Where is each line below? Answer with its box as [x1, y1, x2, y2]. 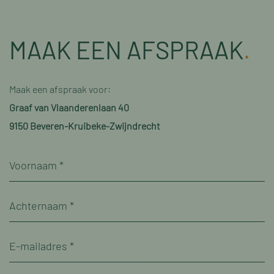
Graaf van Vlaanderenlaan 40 [9, 102, 129, 113]
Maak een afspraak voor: [9, 83, 111, 95]
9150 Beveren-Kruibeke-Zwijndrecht [9, 120, 160, 131]
